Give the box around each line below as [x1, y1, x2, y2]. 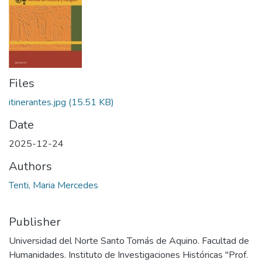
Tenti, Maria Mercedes [9, 178, 98, 192]
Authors [9, 158, 52, 174]
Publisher [9, 213, 61, 230]
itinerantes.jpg [9, 95, 68, 109]
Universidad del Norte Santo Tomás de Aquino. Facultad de [9, 234, 249, 247]
